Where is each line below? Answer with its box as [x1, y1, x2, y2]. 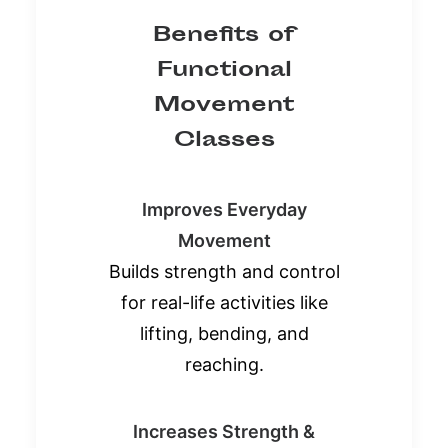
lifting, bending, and [139, 322, 309, 344]
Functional [156, 53, 292, 87]
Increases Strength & [133, 420, 315, 442]
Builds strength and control [108, 260, 340, 282]
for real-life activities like [120, 291, 328, 313]
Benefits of [153, 18, 295, 52]
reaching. [184, 353, 264, 375]
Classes [173, 123, 275, 157]
